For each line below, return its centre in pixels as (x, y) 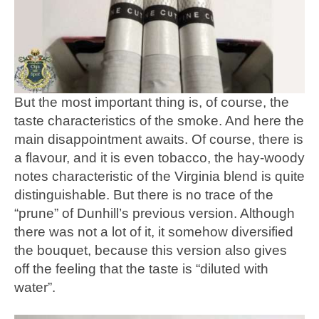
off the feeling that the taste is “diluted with (141, 269)
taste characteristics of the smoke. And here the (159, 121)
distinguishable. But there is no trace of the (144, 195)
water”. (35, 288)
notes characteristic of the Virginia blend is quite (159, 177)
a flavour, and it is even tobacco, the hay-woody (159, 158)
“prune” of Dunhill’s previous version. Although (155, 214)
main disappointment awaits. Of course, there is (159, 140)
